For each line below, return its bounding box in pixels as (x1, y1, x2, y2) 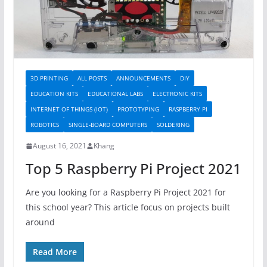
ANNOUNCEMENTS (116, 74, 170, 83)
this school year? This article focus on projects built (25, 201, 230, 213)
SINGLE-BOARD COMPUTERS (68, 120, 147, 129)
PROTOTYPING (117, 105, 159, 114)
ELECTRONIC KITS (152, 89, 202, 98)
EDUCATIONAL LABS (87, 89, 143, 98)
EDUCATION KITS (30, 89, 78, 98)
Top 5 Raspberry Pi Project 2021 (25, 159, 241, 179)
